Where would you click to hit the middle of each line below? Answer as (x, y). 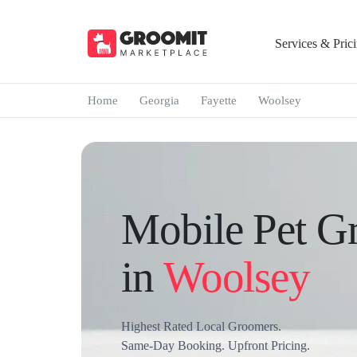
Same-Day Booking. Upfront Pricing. (216, 345)
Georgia (159, 100)
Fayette (218, 100)
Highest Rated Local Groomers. (201, 326)
